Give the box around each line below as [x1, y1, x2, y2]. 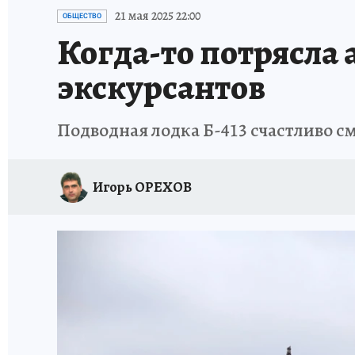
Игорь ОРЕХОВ [93, 177, 192, 197]
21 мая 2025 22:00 [115, 7, 200, 25]
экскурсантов [57, 63, 265, 111]
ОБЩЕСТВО [63, 12, 101, 20]
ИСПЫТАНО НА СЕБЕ [138, 3, 238, 17]
